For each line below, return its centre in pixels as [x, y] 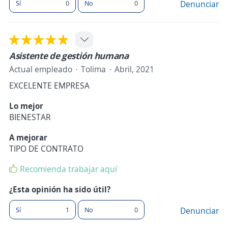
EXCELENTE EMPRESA [49, 86]
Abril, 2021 [134, 69]
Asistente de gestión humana [69, 56]
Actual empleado [41, 69]
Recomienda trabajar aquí [68, 169]
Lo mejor [26, 106]
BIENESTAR [30, 117]
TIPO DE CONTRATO [46, 149]
